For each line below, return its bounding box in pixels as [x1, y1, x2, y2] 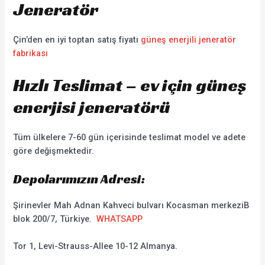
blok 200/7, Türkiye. [13, 214, 97, 225]
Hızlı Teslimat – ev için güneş [13, 73, 247, 96]
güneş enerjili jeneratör [141, 34, 237, 46]
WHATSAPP [96, 214, 143, 225]
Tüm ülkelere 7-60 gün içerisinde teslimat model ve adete [13, 131, 246, 143]
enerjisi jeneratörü [13, 95, 171, 118]
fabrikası [13, 48, 49, 59]
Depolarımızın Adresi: [13, 171, 146, 188]
